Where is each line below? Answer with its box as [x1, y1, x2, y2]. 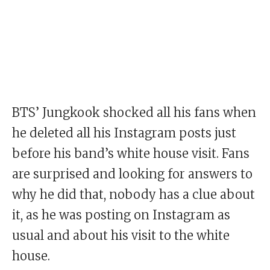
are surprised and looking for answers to [12, 166, 253, 182]
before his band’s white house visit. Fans [12, 146, 250, 162]
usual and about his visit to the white [12, 228, 230, 243]
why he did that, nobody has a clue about [12, 187, 255, 202]
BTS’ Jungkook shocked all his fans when [12, 105, 256, 121]
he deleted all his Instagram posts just [12, 125, 236, 141]
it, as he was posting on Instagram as [12, 207, 230, 223]
